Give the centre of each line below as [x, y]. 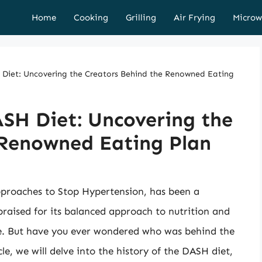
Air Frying [194, 18]
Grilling [141, 18]
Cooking [91, 18]
